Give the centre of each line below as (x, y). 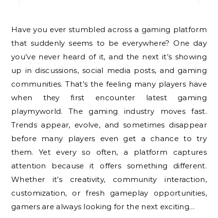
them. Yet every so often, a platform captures (109, 152)
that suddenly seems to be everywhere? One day (109, 43)
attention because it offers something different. (109, 165)
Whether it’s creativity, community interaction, (109, 179)
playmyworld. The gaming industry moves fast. (109, 111)
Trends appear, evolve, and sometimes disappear (109, 125)
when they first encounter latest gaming (109, 97)
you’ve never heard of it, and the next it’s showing (109, 56)
